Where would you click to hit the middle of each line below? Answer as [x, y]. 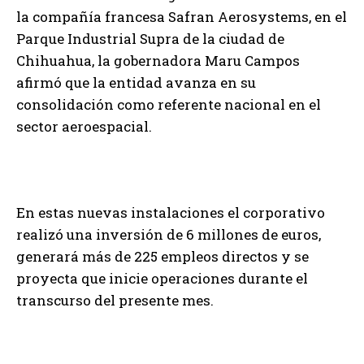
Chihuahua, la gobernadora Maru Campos [158, 60]
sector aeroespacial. [84, 126]
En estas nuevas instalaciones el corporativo [171, 212]
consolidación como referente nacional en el [169, 104]
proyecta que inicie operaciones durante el [162, 278]
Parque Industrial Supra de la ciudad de [150, 38]
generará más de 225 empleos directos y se [162, 256]
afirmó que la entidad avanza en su [136, 82]
